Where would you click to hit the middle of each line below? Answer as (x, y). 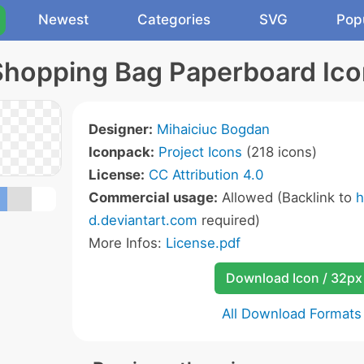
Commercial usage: (153, 197)
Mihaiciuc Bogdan (213, 129)
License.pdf (203, 243)
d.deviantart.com (143, 220)
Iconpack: (121, 152)
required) (229, 220)
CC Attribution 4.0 (206, 175)
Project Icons (200, 152)
